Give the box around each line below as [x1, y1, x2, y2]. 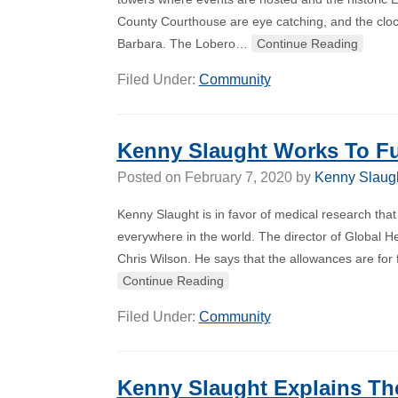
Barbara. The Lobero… [116, 36, 251, 51]
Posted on [116, 170, 185, 185]
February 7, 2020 [184, 170, 292, 185]
